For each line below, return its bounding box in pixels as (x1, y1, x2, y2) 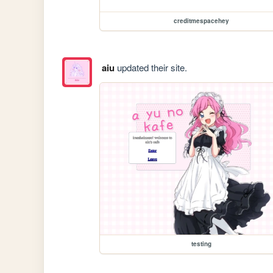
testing (191, 239, 211, 248)
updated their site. (114, 60, 187, 74)
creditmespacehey (173, 16, 229, 26)
